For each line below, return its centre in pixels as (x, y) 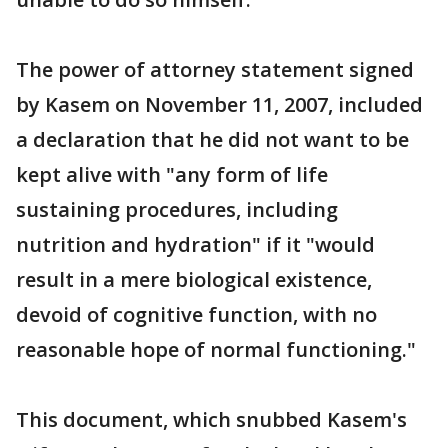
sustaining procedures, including (177, 209)
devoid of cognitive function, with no (196, 314)
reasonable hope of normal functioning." (216, 349)
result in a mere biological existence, (194, 279)
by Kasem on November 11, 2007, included (219, 104)
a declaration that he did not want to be (212, 139)
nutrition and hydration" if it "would (195, 244)
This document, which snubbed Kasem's (211, 419)
